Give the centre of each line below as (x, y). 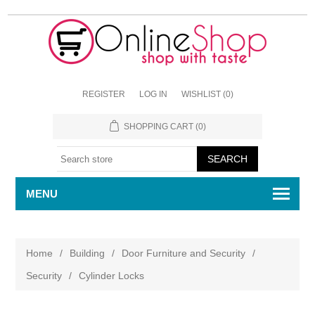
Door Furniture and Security (184, 253)
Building (88, 253)
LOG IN (153, 94)
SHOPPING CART (158, 127)
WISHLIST (201, 94)
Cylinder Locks (112, 276)
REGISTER (103, 94)
